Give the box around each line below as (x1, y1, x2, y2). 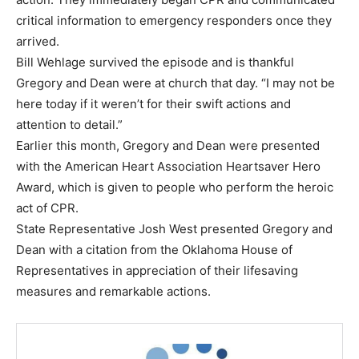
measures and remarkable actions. (16, 283, 211, 299)
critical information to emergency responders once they (16, 12, 332, 28)
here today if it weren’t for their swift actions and (16, 95, 291, 111)
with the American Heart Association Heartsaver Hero (16, 158, 321, 174)
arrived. (16, 33, 59, 49)
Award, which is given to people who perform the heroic (16, 179, 333, 195)
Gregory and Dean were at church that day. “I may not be (16, 75, 335, 91)
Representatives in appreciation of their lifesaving (16, 262, 298, 278)
